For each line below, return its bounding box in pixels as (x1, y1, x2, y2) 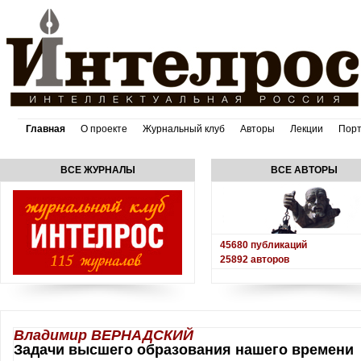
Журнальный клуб (143, 123, 225, 135)
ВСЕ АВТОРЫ (270, 164, 338, 176)
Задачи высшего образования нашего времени (14, 342, 354, 358)
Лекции (290, 123, 323, 135)
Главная (26, 123, 65, 135)
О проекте (81, 123, 127, 135)
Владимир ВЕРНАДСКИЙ (14, 327, 193, 343)
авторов (248, 254, 289, 265)
